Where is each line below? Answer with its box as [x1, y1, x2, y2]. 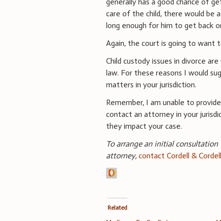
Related [107, 204, 127, 211]
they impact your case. [106, 121, 183, 131]
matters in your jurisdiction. [106, 79, 197, 89]
